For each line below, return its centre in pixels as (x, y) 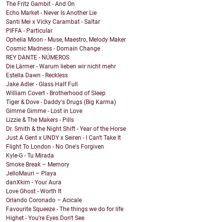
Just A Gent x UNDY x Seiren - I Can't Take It (63, 138)
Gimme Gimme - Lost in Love (44, 111)
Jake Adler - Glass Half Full (42, 84)
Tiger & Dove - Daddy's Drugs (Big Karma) (61, 102)
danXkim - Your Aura (34, 183)
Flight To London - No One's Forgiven (55, 147)
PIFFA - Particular (29, 31)
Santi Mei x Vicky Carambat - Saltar (53, 22)
